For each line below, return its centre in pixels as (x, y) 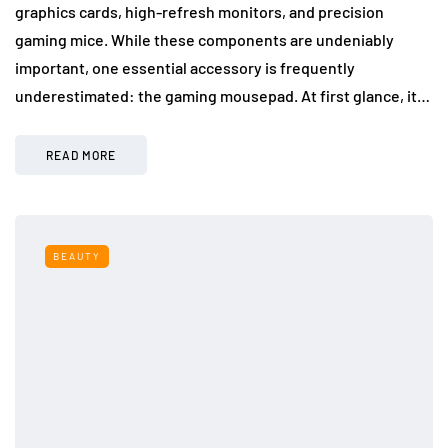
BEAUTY (77, 255)
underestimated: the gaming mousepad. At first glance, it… (222, 95)
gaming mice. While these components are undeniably (204, 39)
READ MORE (81, 154)
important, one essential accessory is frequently (185, 67)
